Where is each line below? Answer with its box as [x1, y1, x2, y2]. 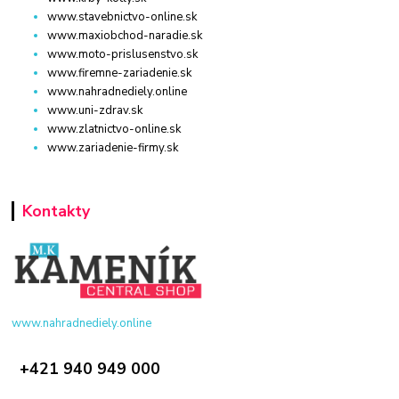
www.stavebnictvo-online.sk [47, 9, 198, 26]
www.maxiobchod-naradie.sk [47, 28, 203, 45]
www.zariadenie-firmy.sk [47, 140, 179, 157]
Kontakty [21, 200, 90, 223]
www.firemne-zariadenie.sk [47, 65, 192, 82]
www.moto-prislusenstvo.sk [47, 46, 199, 63]
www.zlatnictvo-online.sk [47, 121, 182, 138]
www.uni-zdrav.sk [47, 102, 143, 119]
